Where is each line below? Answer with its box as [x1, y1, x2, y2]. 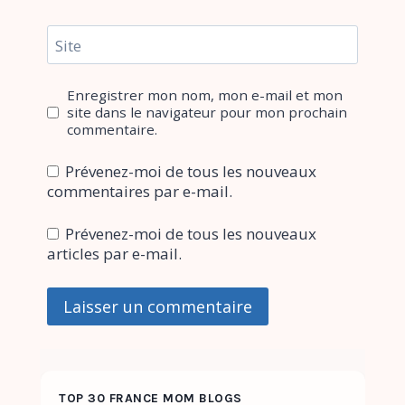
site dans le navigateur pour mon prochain [67, 103, 348, 122]
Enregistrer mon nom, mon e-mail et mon [67, 86, 344, 105]
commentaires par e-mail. [47, 180, 232, 202]
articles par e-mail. [47, 243, 182, 265]
